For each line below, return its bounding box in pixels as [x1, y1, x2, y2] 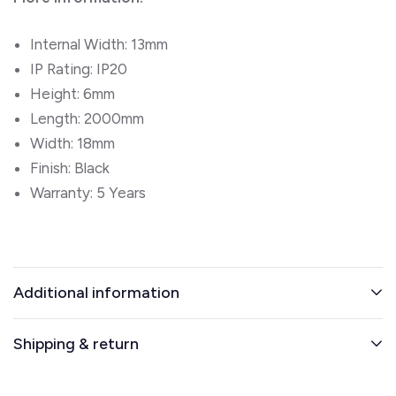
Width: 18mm [30, 133, 115, 152]
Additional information [13, 282, 179, 302]
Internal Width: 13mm [30, 34, 168, 53]
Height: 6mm [30, 84, 115, 103]
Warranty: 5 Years [30, 183, 146, 202]
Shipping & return [13, 333, 139, 354]
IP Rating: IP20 [30, 59, 127, 78]
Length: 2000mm [30, 109, 144, 127]
